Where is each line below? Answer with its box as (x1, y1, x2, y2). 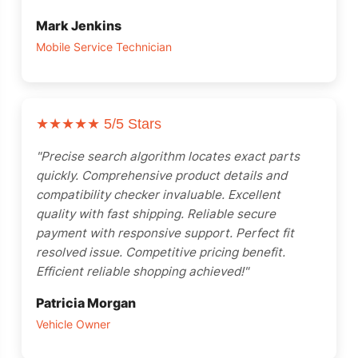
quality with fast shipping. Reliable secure (36, 206, 276, 221)
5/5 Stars (100, 116, 161, 132)
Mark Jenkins (36, 18, 121, 34)
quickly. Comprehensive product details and (36, 168, 287, 183)
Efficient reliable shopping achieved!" (36, 264, 249, 279)
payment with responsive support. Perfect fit (36, 225, 294, 241)
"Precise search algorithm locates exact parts (36, 149, 300, 164)
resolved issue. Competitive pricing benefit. (36, 245, 285, 260)
